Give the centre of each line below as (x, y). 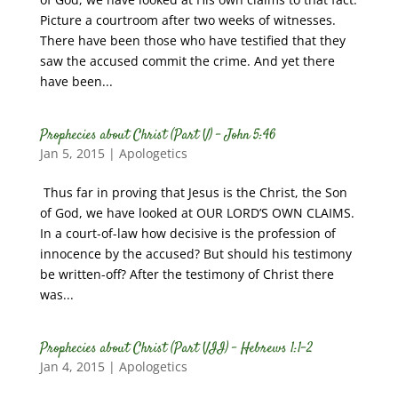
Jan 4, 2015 (72, 366)
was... (56, 295)
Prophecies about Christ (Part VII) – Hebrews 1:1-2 (176, 349)
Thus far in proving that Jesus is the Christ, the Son (193, 192)
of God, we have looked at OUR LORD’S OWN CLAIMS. (197, 213)
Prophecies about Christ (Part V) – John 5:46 (158, 135)
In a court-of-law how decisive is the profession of (187, 233)
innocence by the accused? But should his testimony (195, 254)
